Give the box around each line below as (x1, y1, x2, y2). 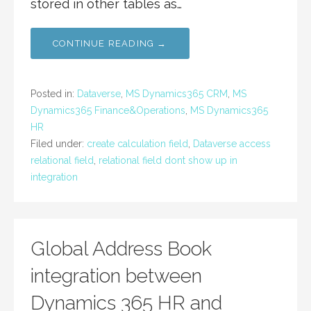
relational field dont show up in (99, 155, 237, 167)
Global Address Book (31, 237, 212, 261)
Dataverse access (193, 138, 271, 150)
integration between (31, 264, 202, 288)
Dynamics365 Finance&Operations (31, 105, 185, 117)
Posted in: (31, 88, 77, 100)
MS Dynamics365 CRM (126, 88, 228, 100)
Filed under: (31, 138, 87, 150)
